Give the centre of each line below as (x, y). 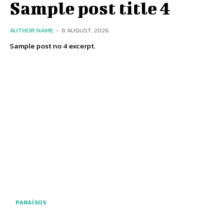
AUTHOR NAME (31, 30)
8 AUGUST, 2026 (85, 30)
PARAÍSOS (31, 203)
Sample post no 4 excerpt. (53, 46)
